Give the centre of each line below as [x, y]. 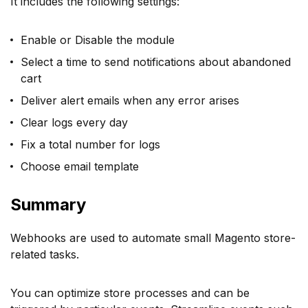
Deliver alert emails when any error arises [130, 100]
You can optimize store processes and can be [130, 293]
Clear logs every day [74, 122]
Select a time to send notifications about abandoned [156, 62]
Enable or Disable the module [98, 40]
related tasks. [45, 254]
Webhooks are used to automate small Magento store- [153, 238]
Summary [48, 204]
